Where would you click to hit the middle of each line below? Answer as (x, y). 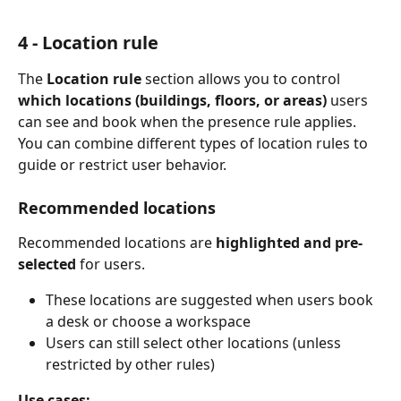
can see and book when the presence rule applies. (187, 121)
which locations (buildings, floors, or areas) (172, 100)
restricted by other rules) (130, 365)
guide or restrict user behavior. (122, 164)
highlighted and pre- (289, 243)
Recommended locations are (117, 243)
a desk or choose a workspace (148, 322)
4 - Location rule (88, 42)
